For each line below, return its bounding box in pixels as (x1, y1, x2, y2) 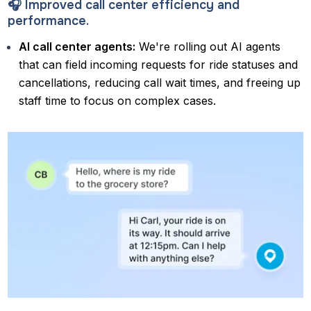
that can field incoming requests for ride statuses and (19, 57, 299, 72)
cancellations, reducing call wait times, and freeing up (19, 75, 301, 90)
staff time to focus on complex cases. (19, 93, 217, 108)
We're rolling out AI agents (135, 39, 281, 53)
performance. (8, 12, 93, 28)
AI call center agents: (19, 39, 136, 53)
